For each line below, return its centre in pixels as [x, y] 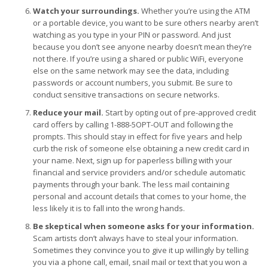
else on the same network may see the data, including [131, 70]
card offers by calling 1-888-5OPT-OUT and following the [133, 124]
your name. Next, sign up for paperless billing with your [133, 160]
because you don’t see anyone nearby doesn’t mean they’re [142, 46]
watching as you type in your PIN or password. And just [132, 34]
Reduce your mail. [68, 112]
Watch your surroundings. [86, 10]
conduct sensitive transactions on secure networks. [126, 94]
